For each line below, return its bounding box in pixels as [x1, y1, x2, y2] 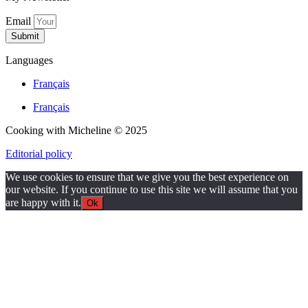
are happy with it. [5, 197, 81, 208]
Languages [5, 54, 53, 66]
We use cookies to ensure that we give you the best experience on [5, 171, 289, 183]
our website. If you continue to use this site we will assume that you [5, 184, 298, 195]
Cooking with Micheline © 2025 [5, 124, 147, 136]
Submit [11, 31, 39, 41]
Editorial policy [5, 148, 72, 159]
